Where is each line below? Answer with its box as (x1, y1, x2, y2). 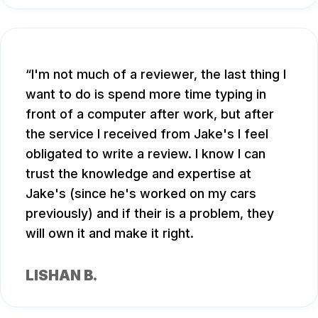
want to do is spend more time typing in (26, 87, 266, 102)
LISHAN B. (26, 267, 97, 285)
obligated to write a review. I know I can (26, 146, 265, 162)
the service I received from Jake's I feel (26, 126, 268, 142)
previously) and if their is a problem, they (26, 206, 274, 221)
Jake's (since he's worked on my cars (26, 186, 256, 202)
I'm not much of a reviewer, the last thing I (31, 67, 286, 82)
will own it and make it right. (26, 226, 194, 241)
